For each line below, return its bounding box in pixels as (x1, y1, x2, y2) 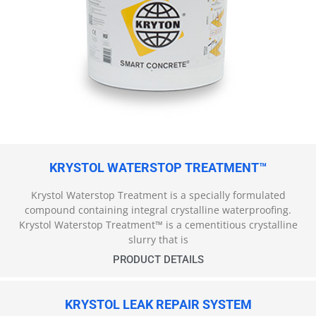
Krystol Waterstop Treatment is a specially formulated (30, 188, 286, 202)
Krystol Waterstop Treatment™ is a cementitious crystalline (18, 218, 298, 232)
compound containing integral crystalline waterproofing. (25, 203, 291, 217)
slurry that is (128, 233, 188, 247)
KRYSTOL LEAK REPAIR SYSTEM (64, 297, 252, 312)
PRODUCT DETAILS (112, 253, 204, 267)
